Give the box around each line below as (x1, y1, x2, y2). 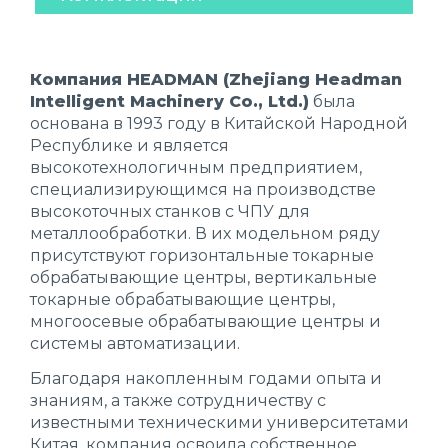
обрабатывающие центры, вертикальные (30, 268, 377, 287)
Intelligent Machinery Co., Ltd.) (30, 92, 309, 111)
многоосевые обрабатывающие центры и (30, 312, 381, 331)
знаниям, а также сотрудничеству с (30, 391, 326, 410)
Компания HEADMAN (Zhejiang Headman (30, 70, 402, 89)
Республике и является (30, 136, 229, 155)
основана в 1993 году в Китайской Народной (30, 114, 408, 133)
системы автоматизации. (30, 334, 240, 353)
